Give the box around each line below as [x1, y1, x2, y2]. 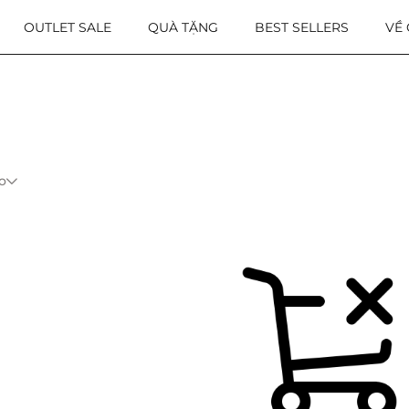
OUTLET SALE [24, 18, 111, 36]
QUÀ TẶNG [148, 18, 218, 36]
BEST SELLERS [255, 18, 349, 36]
